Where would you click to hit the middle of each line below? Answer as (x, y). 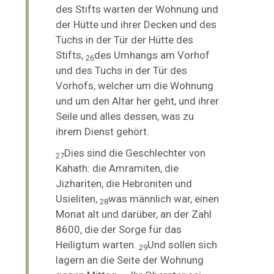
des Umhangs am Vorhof (152, 55)
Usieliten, (78, 198)
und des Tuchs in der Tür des (122, 70)
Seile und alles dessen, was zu (125, 116)
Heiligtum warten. (98, 244)
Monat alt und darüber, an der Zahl (134, 214)
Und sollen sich (183, 244)
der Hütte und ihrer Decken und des (136, 24)
